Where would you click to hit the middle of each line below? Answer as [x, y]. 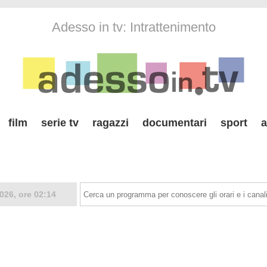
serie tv [60, 123]
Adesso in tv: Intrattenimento [133, 27]
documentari [175, 123]
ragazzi [111, 123]
